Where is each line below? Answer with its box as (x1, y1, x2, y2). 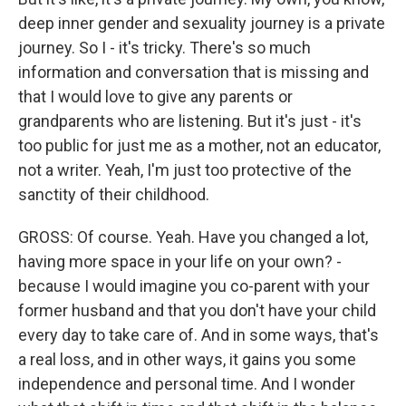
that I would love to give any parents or (18, 87, 293, 106)
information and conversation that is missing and (18, 63, 369, 82)
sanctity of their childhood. (18, 185, 209, 204)
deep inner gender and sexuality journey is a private (18, 14, 385, 33)
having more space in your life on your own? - (18, 252, 342, 271)
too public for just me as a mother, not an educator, (18, 136, 381, 155)
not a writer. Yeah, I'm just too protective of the (18, 160, 352, 179)
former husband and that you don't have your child (18, 301, 376, 320)
